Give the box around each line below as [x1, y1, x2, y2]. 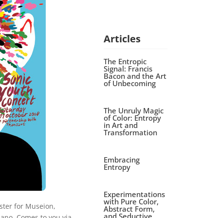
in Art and [104, 120, 138, 130]
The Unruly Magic [104, 105, 164, 115]
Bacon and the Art [104, 71, 167, 81]
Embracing [104, 154, 140, 164]
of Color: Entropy [104, 112, 162, 123]
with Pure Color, [104, 196, 159, 206]
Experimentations [104, 189, 165, 199]
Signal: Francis [104, 63, 153, 73]
